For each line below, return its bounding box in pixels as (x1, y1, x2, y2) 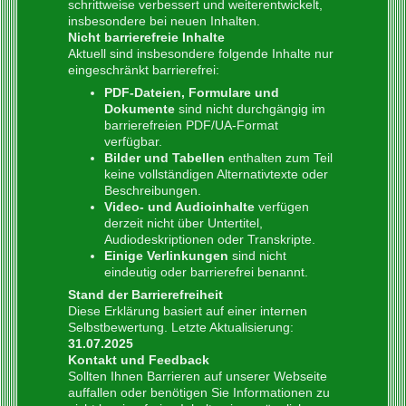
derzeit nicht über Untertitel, (104, 216, 263, 231)
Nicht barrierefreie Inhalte (68, 30, 225, 45)
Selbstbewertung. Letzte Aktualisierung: (68, 320, 294, 335)
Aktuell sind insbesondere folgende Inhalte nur (68, 46, 333, 62)
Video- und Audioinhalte (104, 199, 255, 215)
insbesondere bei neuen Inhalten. (68, 14, 260, 29)
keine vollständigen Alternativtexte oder (104, 167, 328, 182)
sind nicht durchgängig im (175, 101, 325, 117)
